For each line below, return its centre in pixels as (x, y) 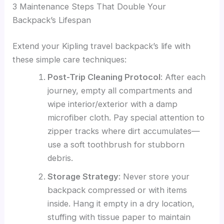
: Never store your (154, 176)
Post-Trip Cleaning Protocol (104, 77)
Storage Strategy (83, 176)
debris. (60, 158)
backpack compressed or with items (117, 190)
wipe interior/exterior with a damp (112, 104)
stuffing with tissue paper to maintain (119, 217)
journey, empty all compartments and (119, 90)
